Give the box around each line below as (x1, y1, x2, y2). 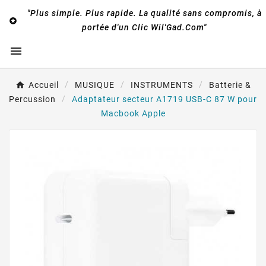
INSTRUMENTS (130, 80, 193, 90)
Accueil (28, 80, 59, 90)
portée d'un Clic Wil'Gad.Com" (82, 23, 207, 32)
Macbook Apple (100, 109, 166, 118)
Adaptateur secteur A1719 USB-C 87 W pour (72, 94, 257, 104)
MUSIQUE (74, 80, 115, 90)
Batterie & (208, 80, 251, 90)
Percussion (9, 94, 56, 104)
